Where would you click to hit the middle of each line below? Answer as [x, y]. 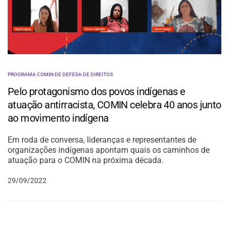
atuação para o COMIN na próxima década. [86, 161]
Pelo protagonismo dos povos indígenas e [97, 92]
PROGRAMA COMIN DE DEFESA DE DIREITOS [60, 75]
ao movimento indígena [58, 118]
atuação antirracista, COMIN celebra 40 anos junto [114, 105]
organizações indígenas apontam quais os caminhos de [109, 150]
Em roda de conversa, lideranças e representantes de [102, 140]
